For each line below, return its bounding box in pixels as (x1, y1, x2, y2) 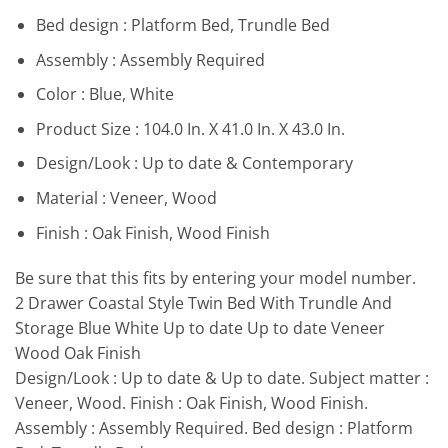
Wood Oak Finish (15, 342, 141, 365)
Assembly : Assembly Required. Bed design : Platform (15, 417, 413, 440)
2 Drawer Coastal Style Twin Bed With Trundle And (15, 292, 392, 315)
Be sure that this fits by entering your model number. (15, 267, 416, 290)
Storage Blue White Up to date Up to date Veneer (15, 317, 385, 340)
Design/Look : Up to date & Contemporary (35, 152, 353, 175)
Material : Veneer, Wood (35, 187, 217, 210)
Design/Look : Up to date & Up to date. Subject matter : (15, 367, 429, 390)
